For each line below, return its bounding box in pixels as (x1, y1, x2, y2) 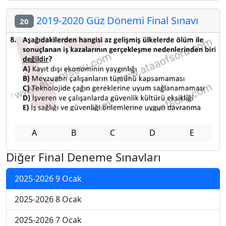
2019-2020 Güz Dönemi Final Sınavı (33, 13, 198, 27)
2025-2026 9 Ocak (15, 173, 82, 184)
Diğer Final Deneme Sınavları (6, 149, 161, 165)
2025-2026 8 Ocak (15, 193, 82, 205)
